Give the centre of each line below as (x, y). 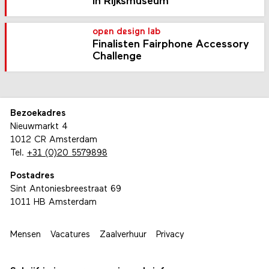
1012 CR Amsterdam (53, 141)
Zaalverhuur (123, 235)
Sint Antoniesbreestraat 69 (65, 189)
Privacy (170, 235)
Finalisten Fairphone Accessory (171, 44)
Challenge (117, 56)
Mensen (25, 235)
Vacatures (70, 235)
